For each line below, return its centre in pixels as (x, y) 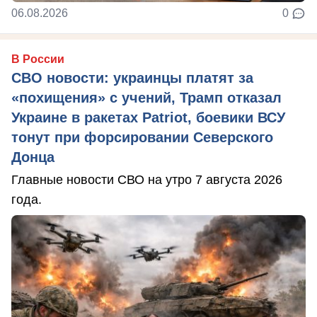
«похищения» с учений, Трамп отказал (146, 98)
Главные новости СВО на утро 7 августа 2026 (147, 180)
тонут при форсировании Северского (142, 138)
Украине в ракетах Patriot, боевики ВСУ (148, 118)
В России (38, 59)
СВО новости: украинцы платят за (132, 78)
